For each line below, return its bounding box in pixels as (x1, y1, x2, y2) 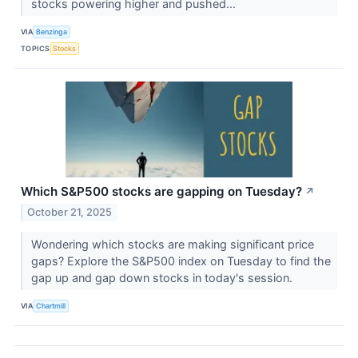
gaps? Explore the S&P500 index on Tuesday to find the (30, 253, 331, 268)
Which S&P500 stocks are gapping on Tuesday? (21, 183, 302, 199)
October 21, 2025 (27, 205, 113, 218)
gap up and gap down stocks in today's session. (30, 270, 296, 284)
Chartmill (36, 301, 66, 311)
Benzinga (36, 27, 68, 37)
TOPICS (21, 44, 50, 54)
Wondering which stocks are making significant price (30, 237, 314, 251)
